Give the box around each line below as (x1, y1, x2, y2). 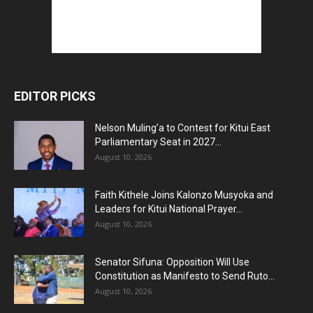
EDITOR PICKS (14, 88, 96, 103)
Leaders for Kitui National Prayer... (95, 203, 242, 214)
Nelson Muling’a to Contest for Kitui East (95, 122, 270, 133)
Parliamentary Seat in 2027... (95, 136, 221, 147)
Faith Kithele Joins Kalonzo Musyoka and (95, 189, 273, 201)
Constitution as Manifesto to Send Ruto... (95, 270, 275, 282)
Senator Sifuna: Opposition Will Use (95, 256, 249, 268)
